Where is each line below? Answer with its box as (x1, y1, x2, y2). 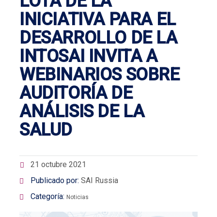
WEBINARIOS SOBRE (19, 64, 180, 85)
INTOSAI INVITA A (19, 46, 157, 66)
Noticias (66, 193, 89, 201)
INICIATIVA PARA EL (19, 9, 176, 30)
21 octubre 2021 (31, 159, 86, 169)
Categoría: (29, 191, 66, 201)
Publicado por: (29, 175, 81, 185)
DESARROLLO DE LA (19, 27, 177, 48)
